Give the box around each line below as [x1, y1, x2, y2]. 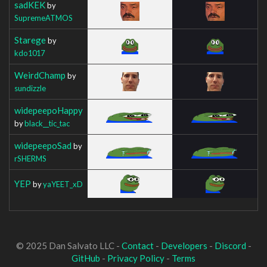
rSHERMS [14, 153, 46, 163]
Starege [14, 34, 46, 45]
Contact [121, 240, 154, 251]
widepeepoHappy [14, 104, 83, 116]
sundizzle [14, 83, 46, 93]
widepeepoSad [14, 139, 72, 151]
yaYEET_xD [43, 179, 83, 189]
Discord [214, 240, 246, 251]
